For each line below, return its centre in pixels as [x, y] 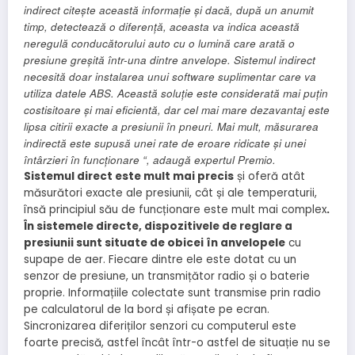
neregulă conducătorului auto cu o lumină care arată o [159, 44]
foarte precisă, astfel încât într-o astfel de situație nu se [177, 343]
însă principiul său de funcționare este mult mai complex [175, 210]
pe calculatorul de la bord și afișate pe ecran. [147, 310]
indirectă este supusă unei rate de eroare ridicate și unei [165, 143]
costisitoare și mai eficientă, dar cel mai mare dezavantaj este [177, 110]
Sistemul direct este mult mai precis [129, 177]
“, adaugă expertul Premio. [208, 160]
